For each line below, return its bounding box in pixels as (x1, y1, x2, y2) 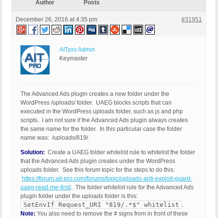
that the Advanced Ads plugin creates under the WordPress (20, 158, 175, 165)
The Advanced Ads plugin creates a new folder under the (20, 91, 169, 98)
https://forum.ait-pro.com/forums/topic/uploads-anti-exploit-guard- (22, 175, 192, 182)
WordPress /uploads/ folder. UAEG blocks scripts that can (20, 99, 172, 107)
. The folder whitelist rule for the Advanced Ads (71, 184, 194, 191)
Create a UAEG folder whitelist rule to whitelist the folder (46, 149, 195, 156)
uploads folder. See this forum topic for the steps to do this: (20, 166, 175, 174)
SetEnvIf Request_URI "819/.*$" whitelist (23, 201, 179, 209)
